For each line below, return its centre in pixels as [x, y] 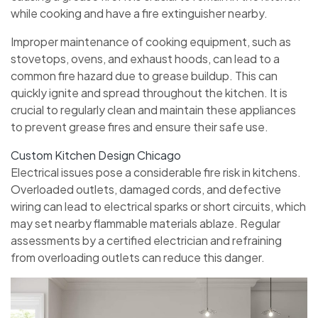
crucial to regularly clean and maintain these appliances [153, 110]
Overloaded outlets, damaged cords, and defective [146, 190]
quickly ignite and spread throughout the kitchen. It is [149, 93]
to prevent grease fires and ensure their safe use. [139, 127]
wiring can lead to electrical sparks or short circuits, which [158, 207]
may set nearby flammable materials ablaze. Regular [146, 224]
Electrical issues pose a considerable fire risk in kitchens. [156, 172]
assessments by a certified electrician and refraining [146, 241]
